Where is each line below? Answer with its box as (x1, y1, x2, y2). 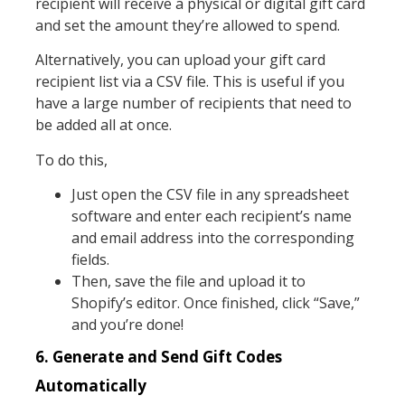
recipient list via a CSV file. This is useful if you (34, 71, 344, 92)
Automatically (34, 375, 146, 397)
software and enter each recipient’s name (71, 206, 352, 227)
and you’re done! (71, 315, 184, 335)
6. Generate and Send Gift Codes (34, 346, 282, 368)
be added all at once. (34, 115, 172, 136)
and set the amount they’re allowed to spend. (34, 14, 340, 35)
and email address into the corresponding (71, 228, 354, 249)
